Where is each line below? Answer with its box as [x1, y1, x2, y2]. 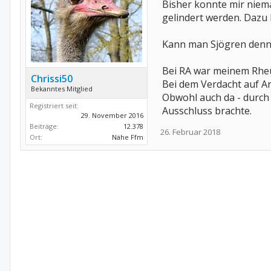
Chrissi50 [31, 72, 73, 86]
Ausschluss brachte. [162, 103, 252, 117]
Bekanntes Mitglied [31, 84, 93, 94]
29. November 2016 [81, 111, 143, 120]
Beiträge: [30, 122, 59, 131]
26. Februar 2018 [160, 126, 220, 137]
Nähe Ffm [112, 132, 143, 142]
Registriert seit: [30, 101, 79, 111]
